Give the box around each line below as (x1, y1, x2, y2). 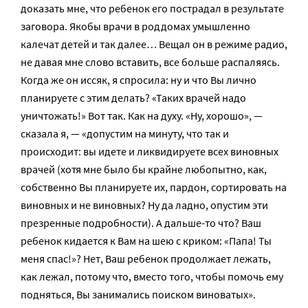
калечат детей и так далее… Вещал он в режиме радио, (21, 37, 287, 51)
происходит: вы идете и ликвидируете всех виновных (21, 144, 278, 158)
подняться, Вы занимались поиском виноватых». (21, 287, 256, 301)
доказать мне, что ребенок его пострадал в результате (21, 1, 284, 15)
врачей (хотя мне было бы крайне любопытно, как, (21, 162, 267, 176)
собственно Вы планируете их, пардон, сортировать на (21, 180, 287, 194)
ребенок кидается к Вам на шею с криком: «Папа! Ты (21, 234, 272, 247)
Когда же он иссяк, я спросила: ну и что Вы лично (21, 73, 256, 87)
